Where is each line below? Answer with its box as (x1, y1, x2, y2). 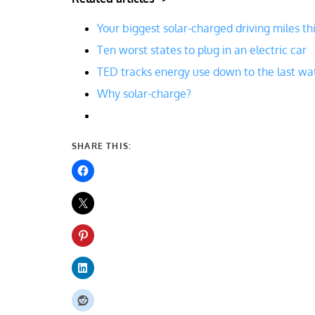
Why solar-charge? (97, 86, 191, 101)
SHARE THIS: (72, 141, 132, 151)
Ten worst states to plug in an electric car (97, 43, 307, 57)
